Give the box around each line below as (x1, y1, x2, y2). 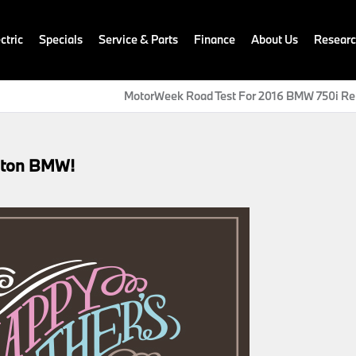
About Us (251, 32, 298, 47)
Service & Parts (99, 32, 178, 47)
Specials (39, 32, 83, 47)
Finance (194, 32, 235, 47)
